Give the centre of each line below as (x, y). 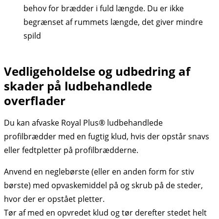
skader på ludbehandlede (78, 86)
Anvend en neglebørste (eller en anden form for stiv (99, 171)
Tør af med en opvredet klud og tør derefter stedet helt (105, 212)
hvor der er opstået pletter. (54, 199)
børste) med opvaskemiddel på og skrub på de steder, (103, 185)
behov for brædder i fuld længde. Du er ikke (104, 8)
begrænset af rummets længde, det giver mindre (113, 22)
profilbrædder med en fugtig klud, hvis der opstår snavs (107, 136)
